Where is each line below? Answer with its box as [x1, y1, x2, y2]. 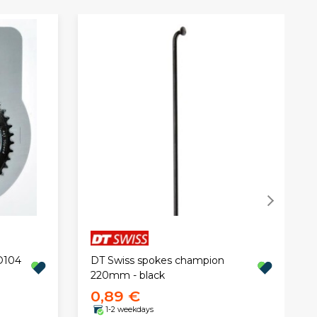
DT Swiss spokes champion [90, 253, 224, 267]
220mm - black [90, 268, 165, 282]
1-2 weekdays [105, 305, 154, 315]
